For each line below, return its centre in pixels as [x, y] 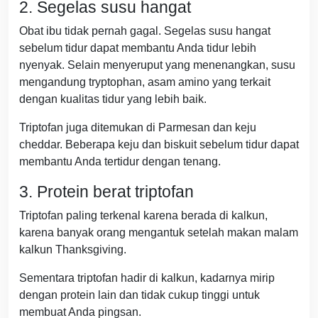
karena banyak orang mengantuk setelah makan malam [159, 233]
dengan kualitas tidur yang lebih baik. [113, 99]
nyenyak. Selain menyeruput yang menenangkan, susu [157, 65]
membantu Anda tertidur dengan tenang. [120, 162]
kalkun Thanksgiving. [73, 250]
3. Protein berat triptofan [106, 192]
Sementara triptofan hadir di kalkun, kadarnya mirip [147, 278]
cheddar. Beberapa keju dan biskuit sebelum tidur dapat [159, 145]
